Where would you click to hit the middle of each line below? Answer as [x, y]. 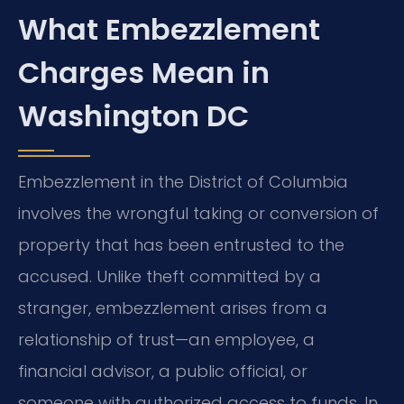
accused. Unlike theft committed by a [170, 277]
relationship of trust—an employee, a [166, 340]
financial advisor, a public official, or [163, 372]
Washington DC [133, 116]
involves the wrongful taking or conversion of [198, 214]
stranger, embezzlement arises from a [173, 308]
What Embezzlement [169, 30]
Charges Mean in [144, 73]
